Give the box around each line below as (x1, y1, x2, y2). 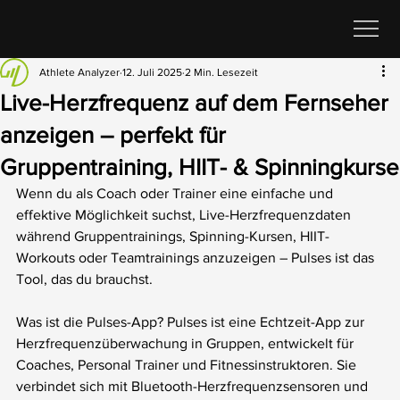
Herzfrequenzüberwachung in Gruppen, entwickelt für (16, 335, 357, 351)
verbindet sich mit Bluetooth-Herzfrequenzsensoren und (16, 378, 371, 394)
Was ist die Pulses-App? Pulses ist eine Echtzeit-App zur (16, 313, 368, 329)
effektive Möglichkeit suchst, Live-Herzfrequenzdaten (16, 206, 354, 222)
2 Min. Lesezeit (185, 65, 258, 79)
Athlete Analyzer (39, 65, 120, 79)
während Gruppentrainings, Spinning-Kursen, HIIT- (16, 228, 329, 244)
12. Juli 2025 (122, 65, 182, 79)
